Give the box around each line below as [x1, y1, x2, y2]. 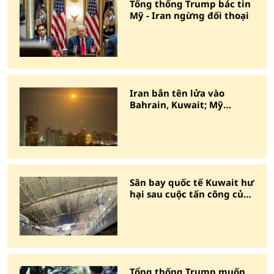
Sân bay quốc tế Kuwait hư [130, 176, 254, 188]
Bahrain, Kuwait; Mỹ [130, 98, 223, 111]
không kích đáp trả [130, 110, 218, 122]
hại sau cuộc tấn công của [130, 188, 249, 200]
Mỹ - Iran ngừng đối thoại [130, 9, 249, 21]
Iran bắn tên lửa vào [130, 87, 224, 99]
